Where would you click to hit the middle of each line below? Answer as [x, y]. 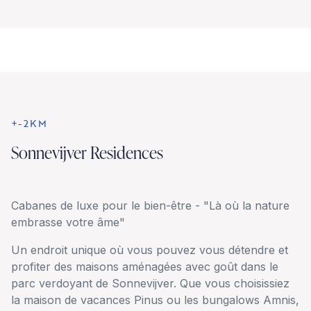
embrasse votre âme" [68, 222]
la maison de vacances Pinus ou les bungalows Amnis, [155, 300]
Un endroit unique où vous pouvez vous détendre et [150, 250]
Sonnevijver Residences [87, 153]
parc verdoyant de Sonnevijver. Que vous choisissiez [150, 284]
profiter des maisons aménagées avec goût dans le [145, 267]
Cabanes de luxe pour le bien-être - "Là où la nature [150, 206]
